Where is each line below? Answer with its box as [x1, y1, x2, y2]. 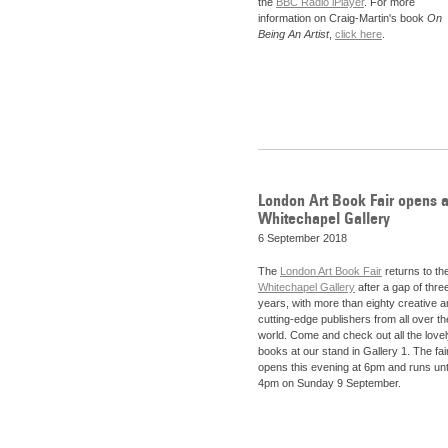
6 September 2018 [258, 231, 347, 244]
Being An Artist [258, 28, 329, 41]
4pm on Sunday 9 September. [258, 377, 404, 390]
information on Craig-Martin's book [258, 12, 427, 25]
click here [335, 28, 382, 41]
